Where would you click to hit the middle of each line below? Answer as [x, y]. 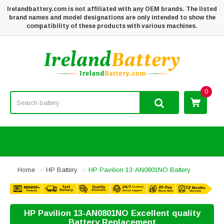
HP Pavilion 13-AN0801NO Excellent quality [112, 213]
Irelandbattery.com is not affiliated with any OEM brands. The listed [112, 9]
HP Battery [62, 170]
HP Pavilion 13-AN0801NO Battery [139, 170]
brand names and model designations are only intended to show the [112, 17]
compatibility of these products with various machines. [112, 26]
